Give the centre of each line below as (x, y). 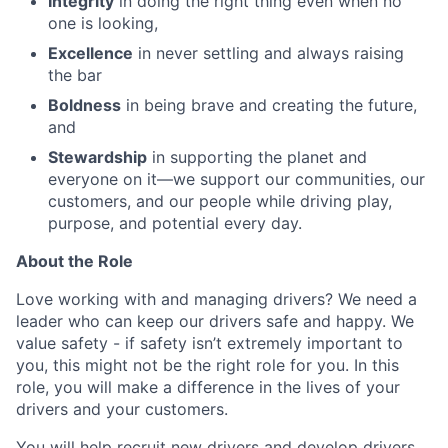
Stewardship (97, 157)
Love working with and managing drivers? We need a (216, 299)
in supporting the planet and (257, 157)
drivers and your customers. (122, 409)
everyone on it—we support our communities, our (236, 179)
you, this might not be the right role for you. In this (207, 365)
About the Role (74, 261)
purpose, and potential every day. (175, 223)
